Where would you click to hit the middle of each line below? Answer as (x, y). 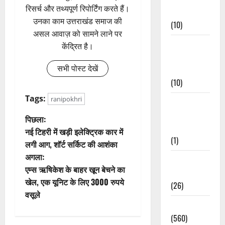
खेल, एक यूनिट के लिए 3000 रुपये (75, 182)
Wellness (185, 173)
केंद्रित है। (78, 46)
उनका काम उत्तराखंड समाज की (78, 21)
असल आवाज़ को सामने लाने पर (78, 33)
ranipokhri (66, 99)
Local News (188, 205)
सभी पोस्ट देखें (78, 68)
